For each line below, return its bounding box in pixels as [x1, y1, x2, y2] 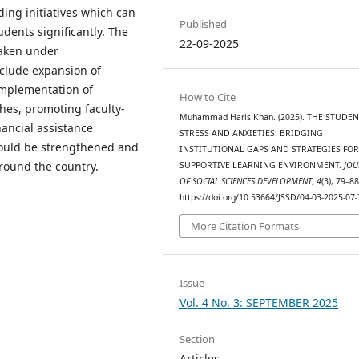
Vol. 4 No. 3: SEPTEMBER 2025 [179, 294, 339, 310]
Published [179, 16, 228, 31]
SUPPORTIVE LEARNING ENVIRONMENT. [179, 159, 345, 171]
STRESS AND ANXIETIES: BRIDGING [179, 127, 324, 139]
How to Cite [179, 90, 236, 105]
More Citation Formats [191, 218, 300, 233]
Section [179, 331, 216, 346]
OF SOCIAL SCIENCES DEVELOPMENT [179, 175, 313, 188]
